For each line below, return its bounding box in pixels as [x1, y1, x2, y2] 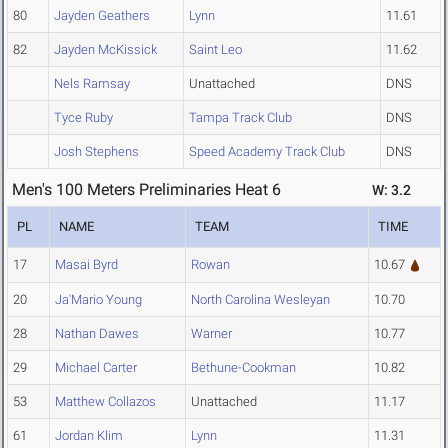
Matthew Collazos [55, 394, 156, 410]
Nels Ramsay [54, 76, 130, 92]
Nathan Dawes [55, 326, 139, 342]
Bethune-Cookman [191, 360, 296, 376]
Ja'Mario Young [55, 292, 142, 308]
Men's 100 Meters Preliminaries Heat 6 [12, 180, 281, 200]
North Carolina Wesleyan [191, 292, 330, 308]
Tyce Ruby [54, 110, 113, 126]
